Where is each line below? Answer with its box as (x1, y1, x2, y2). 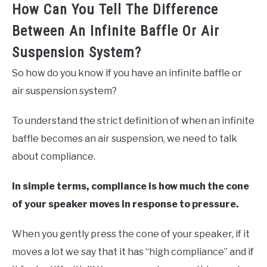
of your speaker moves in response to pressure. (12, 198, 241, 210)
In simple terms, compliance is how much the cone (12, 181, 249, 193)
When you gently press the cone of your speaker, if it (12, 228, 250, 240)
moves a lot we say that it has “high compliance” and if (12, 246, 254, 258)
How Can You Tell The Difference (12, 1, 218, 18)
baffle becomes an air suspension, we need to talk (12, 133, 237, 145)
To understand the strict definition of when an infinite (12, 115, 254, 127)
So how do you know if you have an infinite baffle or (12, 67, 242, 79)
